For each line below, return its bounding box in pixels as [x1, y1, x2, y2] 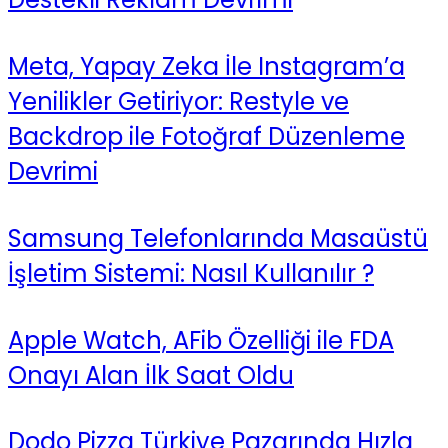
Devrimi [8, 154, 98, 188]
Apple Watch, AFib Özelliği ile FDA [8, 323, 394, 357]
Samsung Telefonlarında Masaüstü [8, 221, 428, 255]
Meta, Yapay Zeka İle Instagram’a [8, 49, 405, 83]
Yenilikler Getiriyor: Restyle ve [8, 84, 349, 118]
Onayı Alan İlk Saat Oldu [8, 358, 294, 392]
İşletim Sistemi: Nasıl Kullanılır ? [8, 256, 374, 290]
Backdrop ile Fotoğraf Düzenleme [8, 119, 405, 153]
